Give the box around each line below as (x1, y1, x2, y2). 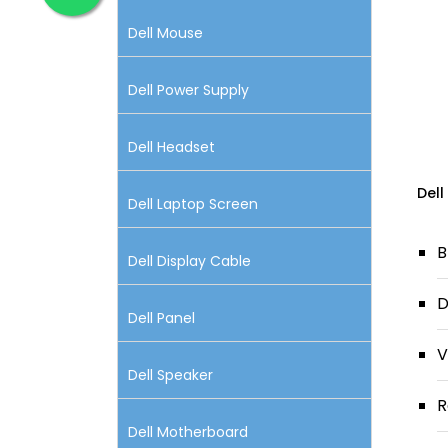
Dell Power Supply (128, 80, 249, 100)
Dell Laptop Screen (128, 194, 258, 214)
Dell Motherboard (128, 422, 248, 442)
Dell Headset (128, 137, 215, 157)
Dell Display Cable (128, 251, 251, 271)
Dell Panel (128, 308, 195, 328)
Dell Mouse (128, 23, 203, 43)
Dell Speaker (128, 365, 213, 385)
